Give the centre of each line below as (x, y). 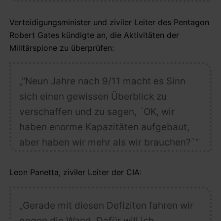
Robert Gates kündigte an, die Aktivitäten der (94, 35)
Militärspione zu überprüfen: (62, 48)
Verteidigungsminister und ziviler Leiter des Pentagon (109, 22)
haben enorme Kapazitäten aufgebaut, (104, 127)
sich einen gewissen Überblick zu (93, 96)
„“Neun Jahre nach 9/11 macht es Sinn (102, 81)
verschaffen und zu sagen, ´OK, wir (97, 111)
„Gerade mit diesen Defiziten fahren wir (106, 205)
